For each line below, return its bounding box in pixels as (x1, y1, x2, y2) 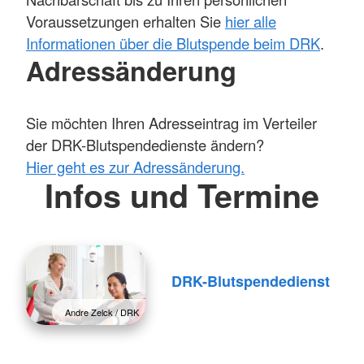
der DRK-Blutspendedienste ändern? (26, 134, 264, 156)
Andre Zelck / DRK (64, 305, 139, 318)
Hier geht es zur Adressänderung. (26, 156, 245, 178)
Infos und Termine (45, 172, 319, 219)
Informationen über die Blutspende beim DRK (26, 32, 320, 54)
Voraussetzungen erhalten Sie (26, 10, 225, 32)
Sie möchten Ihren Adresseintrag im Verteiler (26, 112, 317, 134)
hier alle (225, 10, 276, 32)
